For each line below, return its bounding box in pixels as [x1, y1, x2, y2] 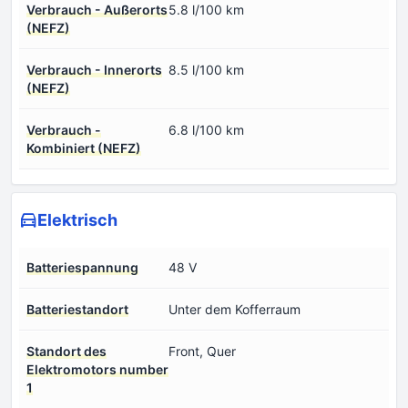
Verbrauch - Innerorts [26, 61, 162, 77]
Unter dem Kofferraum [168, 301, 301, 317]
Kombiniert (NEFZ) [26, 139, 141, 156]
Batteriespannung [26, 259, 138, 275]
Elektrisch [37, 209, 117, 229]
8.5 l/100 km [168, 61, 244, 77]
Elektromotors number [26, 361, 168, 377]
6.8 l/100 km [168, 121, 244, 138]
